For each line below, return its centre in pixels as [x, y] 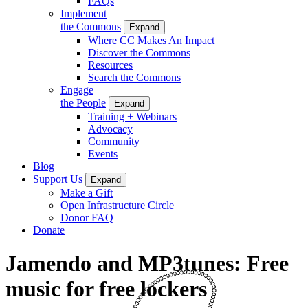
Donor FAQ [87, 217]
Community [114, 141]
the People [83, 102]
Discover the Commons [139, 52]
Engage [77, 89]
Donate [49, 230]
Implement [84, 13]
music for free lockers [106, 289]
